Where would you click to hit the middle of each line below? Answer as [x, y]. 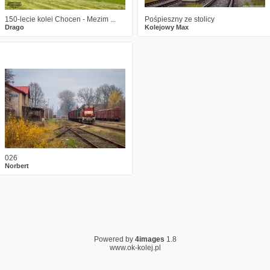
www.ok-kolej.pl [135, 248]
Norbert [17, 166]
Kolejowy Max [167, 27]
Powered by [114, 239]
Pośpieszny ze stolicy [180, 19]
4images [149, 239]
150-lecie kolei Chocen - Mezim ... [60, 19]
